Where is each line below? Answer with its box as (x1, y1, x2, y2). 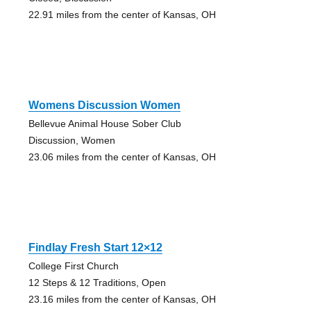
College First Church (28, 260, 119, 272)
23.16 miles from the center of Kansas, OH (28, 294, 216, 305)
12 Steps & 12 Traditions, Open (28, 277, 166, 289)
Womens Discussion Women (28, 99, 180, 112)
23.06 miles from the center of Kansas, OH (28, 151, 216, 163)
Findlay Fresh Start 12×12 (28, 242, 162, 254)
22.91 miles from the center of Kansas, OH (28, 9, 216, 21)
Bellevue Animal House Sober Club (28, 118, 181, 130)
